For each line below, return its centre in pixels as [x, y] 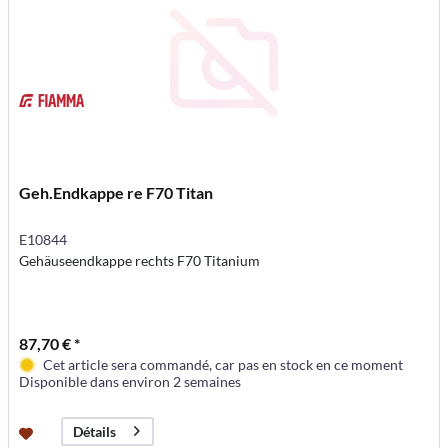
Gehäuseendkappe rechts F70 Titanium [140, 260]
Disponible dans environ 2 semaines [130, 381]
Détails [95, 431]
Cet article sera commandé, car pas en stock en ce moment [223, 364]
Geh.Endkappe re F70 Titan [116, 192]
